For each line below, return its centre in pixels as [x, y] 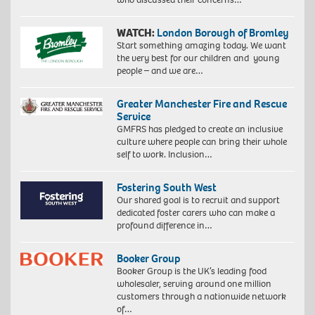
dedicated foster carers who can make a [195, 212]
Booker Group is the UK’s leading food [191, 271]
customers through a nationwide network [201, 296]
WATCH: [135, 32]
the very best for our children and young [198, 58]
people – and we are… [160, 70]
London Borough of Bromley [223, 32]
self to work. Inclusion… [164, 154]
